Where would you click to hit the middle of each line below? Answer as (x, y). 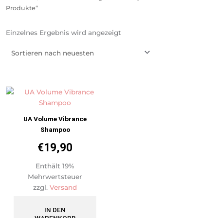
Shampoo (55, 129)
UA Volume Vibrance (55, 118)
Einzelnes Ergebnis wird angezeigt (64, 32)
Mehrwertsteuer (55, 176)
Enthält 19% (55, 166)
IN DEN (55, 209)
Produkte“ (22, 8)
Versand (63, 187)
